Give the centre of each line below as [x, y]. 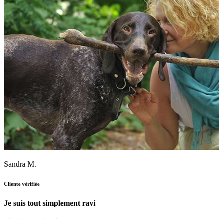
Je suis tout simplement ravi [50, 203]
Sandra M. [20, 164]
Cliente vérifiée [22, 184]
